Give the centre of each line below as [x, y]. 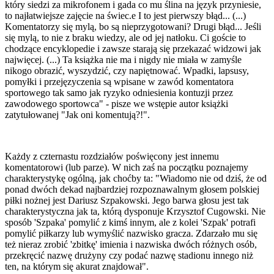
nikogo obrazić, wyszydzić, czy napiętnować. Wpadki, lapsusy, [127, 71]
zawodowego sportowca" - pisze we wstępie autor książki [117, 104]
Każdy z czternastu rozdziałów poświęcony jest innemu [112, 157]
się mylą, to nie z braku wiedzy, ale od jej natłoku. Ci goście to [125, 38]
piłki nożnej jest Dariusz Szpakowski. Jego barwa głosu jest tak [127, 201]
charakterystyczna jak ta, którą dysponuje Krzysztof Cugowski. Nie [135, 212]
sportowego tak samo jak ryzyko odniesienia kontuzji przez [119, 93]
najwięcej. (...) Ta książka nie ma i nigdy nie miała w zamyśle [123, 60]
